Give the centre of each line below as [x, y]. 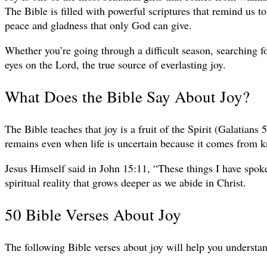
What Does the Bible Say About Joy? [127, 97]
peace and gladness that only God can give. [98, 25]
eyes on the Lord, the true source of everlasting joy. [115, 64]
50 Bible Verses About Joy [93, 215]
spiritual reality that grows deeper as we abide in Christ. [125, 182]
